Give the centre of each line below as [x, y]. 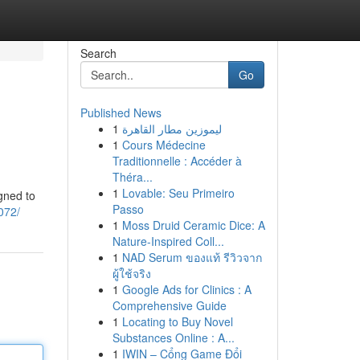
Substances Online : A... [173, 337]
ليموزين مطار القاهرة [172, 129]
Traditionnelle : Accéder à [177, 161]
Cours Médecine [164, 145]
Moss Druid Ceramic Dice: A [193, 225]
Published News [121, 112]
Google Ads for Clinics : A [186, 289]
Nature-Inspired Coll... [168, 241]
